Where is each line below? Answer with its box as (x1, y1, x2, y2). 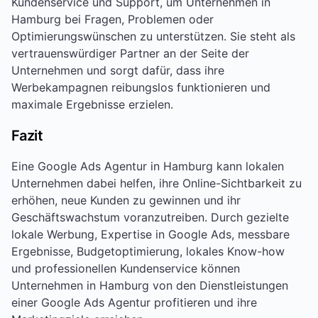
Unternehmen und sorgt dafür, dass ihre (11, 63, 224, 78)
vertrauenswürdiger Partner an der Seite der (11, 46, 249, 61)
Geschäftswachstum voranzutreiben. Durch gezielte (11, 210, 289, 225)
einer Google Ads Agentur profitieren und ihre (11, 295, 257, 310)
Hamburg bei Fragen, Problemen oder (11, 12, 214, 27)
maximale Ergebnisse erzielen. (11, 97, 173, 112)
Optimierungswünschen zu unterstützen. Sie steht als (11, 29, 295, 44)
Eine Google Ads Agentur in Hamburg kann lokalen (11, 159, 284, 174)
